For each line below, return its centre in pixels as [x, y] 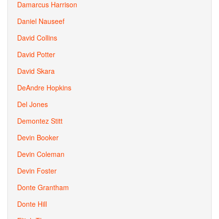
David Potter [36, 54]
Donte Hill [32, 204]
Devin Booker [38, 137]
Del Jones [33, 104]
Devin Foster [37, 171]
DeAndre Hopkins [44, 88]
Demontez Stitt [40, 121]
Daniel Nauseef [41, 21]
